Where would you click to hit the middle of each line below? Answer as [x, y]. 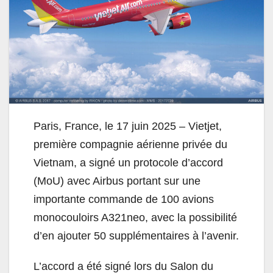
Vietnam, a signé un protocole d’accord [128, 162]
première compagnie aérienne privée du [130, 144]
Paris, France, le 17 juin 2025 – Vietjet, [128, 126]
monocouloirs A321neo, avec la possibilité [135, 217]
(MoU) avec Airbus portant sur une [117, 181]
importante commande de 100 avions [124, 199]
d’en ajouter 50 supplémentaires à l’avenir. [136, 236]
